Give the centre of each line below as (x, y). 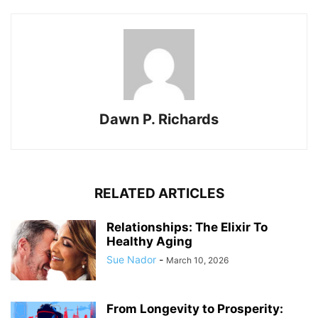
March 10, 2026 (197, 261)
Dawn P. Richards (159, 120)
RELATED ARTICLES (159, 194)
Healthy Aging (149, 242)
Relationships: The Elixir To (187, 227)
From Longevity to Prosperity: (195, 309)
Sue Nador (131, 260)
